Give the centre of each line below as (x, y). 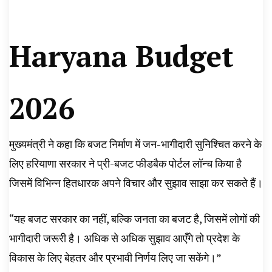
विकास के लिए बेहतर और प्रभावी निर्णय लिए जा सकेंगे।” (115, 257)
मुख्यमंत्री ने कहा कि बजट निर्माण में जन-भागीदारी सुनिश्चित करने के (135, 144)
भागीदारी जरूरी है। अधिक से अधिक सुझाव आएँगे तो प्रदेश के (124, 238)
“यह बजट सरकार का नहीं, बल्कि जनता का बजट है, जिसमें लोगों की (134, 219)
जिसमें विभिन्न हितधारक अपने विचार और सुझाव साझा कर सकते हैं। (136, 183)
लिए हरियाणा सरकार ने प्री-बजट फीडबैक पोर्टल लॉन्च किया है (125, 163)
